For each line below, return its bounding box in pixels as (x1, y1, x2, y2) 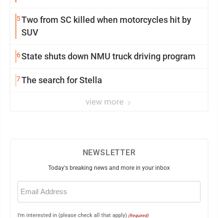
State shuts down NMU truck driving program (21, 51, 196, 61)
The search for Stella (21, 74, 102, 85)
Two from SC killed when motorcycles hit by (21, 14, 191, 25)
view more (86, 96, 126, 107)
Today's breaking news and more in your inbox (48, 164, 170, 171)
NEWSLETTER (82, 147, 136, 157)
